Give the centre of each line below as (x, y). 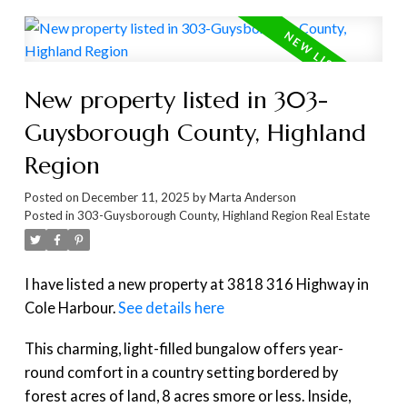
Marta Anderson (252, 197)
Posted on (53, 197)
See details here (171, 307)
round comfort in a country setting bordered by (181, 372)
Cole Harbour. (71, 307)
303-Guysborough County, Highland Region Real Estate (223, 215)
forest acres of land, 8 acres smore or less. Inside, (187, 396)
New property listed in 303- (176, 99)
